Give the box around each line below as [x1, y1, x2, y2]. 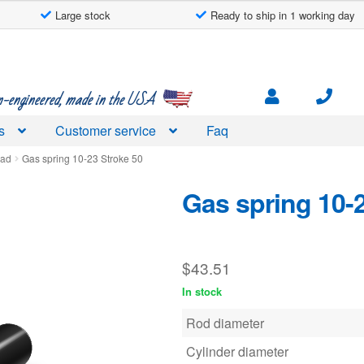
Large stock [54, 6, 110, 23]
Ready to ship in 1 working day [210, 6, 355, 23]
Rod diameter [186, 314, 264, 333]
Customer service [55, 120, 157, 140]
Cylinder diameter [186, 342, 288, 362]
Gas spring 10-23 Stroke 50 [22, 151, 144, 166]
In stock [182, 284, 222, 300]
